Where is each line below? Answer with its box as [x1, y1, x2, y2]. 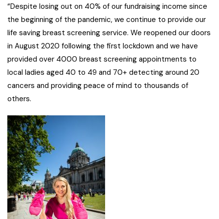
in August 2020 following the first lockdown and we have [7, 41, 198, 51]
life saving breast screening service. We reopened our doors [7, 28, 211, 38]
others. [7, 94, 31, 104]
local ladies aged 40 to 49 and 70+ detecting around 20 [7, 67, 199, 78]
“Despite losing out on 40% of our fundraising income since [7, 1, 207, 12]
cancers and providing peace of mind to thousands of [7, 81, 188, 91]
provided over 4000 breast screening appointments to [7, 54, 197, 65]
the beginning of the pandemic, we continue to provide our [7, 15, 206, 25]
